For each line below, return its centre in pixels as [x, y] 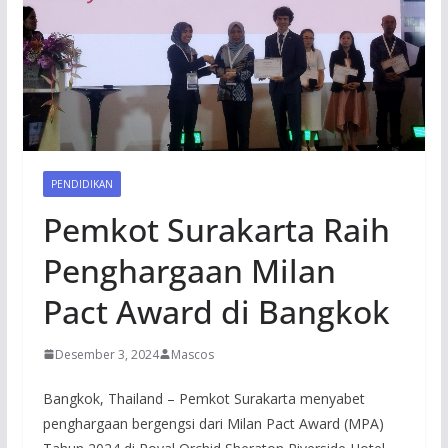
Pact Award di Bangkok [216, 311]
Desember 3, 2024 [106, 354]
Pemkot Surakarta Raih [216, 229]
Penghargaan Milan [189, 270]
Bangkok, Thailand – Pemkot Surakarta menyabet [203, 398]
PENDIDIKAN [81, 183]
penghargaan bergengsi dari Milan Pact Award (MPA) [213, 423]
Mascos [192, 354]
